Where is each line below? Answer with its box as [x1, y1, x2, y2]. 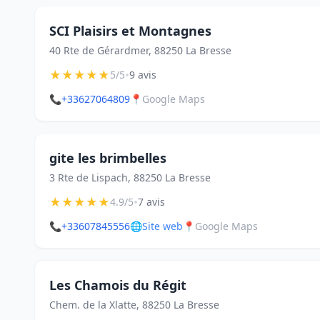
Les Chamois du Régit [49, 276, 186, 294]
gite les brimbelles [49, 149, 166, 166]
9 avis [129, 68, 156, 81]
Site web [142, 219, 183, 233]
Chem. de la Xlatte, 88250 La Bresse [49, 298, 219, 311]
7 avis [138, 195, 165, 209]
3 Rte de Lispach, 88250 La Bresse [49, 171, 211, 184]
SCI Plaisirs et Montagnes [49, 22, 211, 39]
